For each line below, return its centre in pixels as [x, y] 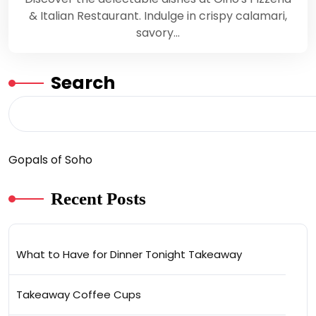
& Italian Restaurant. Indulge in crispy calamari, [158, 16]
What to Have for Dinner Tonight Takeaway [129, 255]
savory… [158, 33]
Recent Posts [98, 199]
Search [83, 83]
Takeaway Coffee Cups [79, 295]
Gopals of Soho [50, 160]
